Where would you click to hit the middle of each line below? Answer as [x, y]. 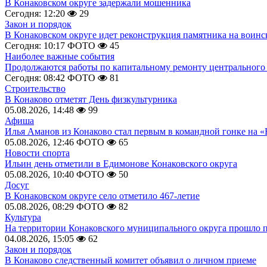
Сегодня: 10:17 [35, 46]
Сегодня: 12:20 [35, 13]
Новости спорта [37, 153]
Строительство [35, 89]
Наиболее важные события [60, 56]
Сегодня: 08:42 [35, 78]
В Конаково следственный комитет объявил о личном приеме [131, 260]
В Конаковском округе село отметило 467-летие [102, 196]
